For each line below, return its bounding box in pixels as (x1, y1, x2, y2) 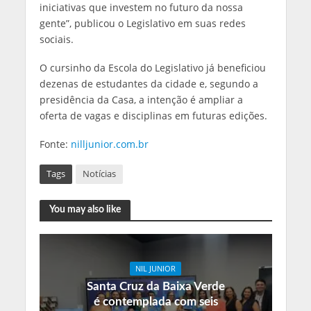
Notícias (82, 167, 116, 180)
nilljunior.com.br (70, 137, 149, 151)
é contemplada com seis (93, 296, 218, 308)
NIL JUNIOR (135, 264, 176, 274)
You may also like (49, 204, 121, 215)
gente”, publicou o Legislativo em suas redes (39, 16, 246, 30)
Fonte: (39, 137, 71, 151)
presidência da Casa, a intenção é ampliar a (39, 92, 243, 106)
